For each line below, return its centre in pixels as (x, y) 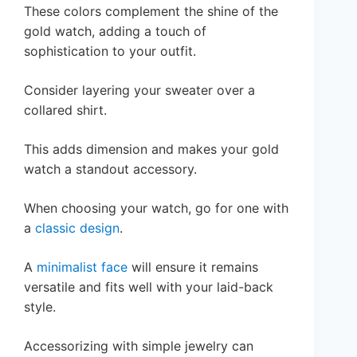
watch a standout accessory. (110, 169)
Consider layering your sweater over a (139, 90)
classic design (77, 228)
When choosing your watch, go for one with (156, 208)
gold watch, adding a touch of (115, 31)
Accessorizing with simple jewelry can (139, 346)
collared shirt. (65, 110)
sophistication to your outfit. (110, 51)
